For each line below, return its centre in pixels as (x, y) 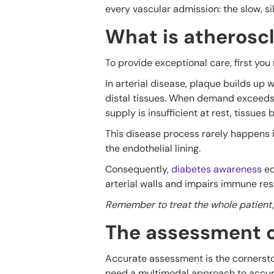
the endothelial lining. (153, 148)
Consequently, (138, 169)
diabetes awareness (217, 169)
